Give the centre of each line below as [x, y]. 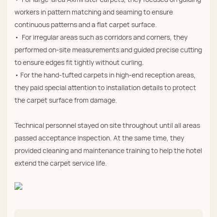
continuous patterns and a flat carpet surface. [86, 25]
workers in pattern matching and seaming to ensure [94, 12]
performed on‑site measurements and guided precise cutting [108, 50]
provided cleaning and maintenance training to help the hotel [108, 151]
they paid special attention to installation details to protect [105, 88]
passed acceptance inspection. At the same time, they [99, 138]
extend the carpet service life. [61, 163]
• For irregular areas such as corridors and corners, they [101, 37]
